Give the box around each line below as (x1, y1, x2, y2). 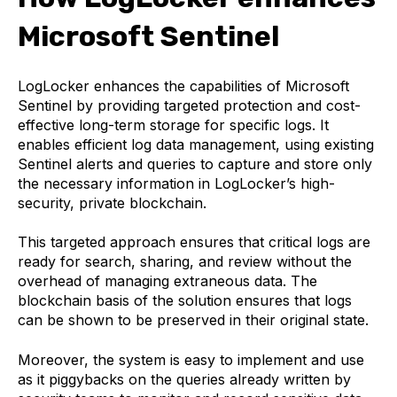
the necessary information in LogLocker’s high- (18, 174, 335, 192)
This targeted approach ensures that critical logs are (18, 233, 370, 252)
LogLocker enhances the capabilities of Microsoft (18, 76, 349, 95)
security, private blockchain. (18, 193, 211, 212)
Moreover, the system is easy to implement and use (18, 350, 364, 369)
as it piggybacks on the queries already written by (18, 370, 351, 388)
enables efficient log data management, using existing (18, 135, 374, 153)
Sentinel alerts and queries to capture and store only (18, 154, 372, 173)
